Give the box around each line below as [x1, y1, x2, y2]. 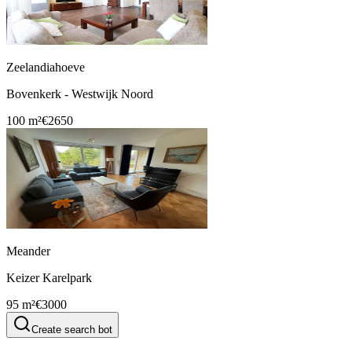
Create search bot [31, 324, 112, 336]
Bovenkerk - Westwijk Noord [6, 87, 153, 101]
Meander [6, 244, 50, 258]
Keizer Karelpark [6, 271, 92, 285]
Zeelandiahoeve [6, 60, 85, 75]
